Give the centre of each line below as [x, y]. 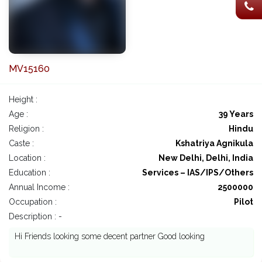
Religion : [26, 129]
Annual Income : [39, 187]
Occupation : [33, 202]
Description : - [35, 217]
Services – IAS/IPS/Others [198, 173]
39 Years [236, 114]
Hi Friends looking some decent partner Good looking [110, 237]
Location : [27, 158]
